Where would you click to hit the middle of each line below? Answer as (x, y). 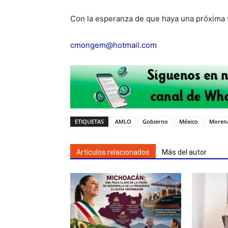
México (189, 122)
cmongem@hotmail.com (113, 45)
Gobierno (155, 122)
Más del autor (184, 152)
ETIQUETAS (89, 122)
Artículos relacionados (113, 152)
